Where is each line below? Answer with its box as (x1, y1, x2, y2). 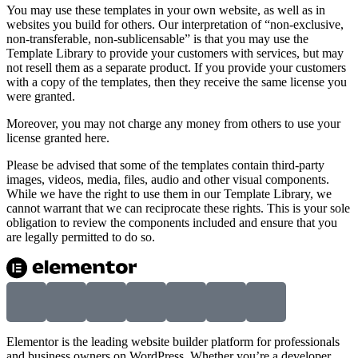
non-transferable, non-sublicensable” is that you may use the (6, 32, 308, 46)
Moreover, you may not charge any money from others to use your (6, 117, 340, 130)
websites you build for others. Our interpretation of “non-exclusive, (6, 18, 344, 31)
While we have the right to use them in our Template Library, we (6, 187, 332, 201)
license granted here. (6, 131, 109, 145)
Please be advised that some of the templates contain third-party (6, 158, 324, 172)
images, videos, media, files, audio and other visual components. (6, 173, 329, 186)
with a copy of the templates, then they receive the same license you (6, 75, 347, 89)
